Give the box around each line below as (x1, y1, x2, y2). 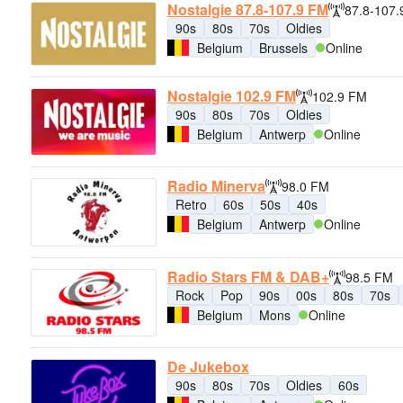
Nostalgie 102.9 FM (167, 85, 296, 106)
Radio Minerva (167, 175, 265, 197)
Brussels (259, 39, 308, 57)
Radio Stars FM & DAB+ (167, 265, 329, 287)
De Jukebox (167, 355, 249, 377)
